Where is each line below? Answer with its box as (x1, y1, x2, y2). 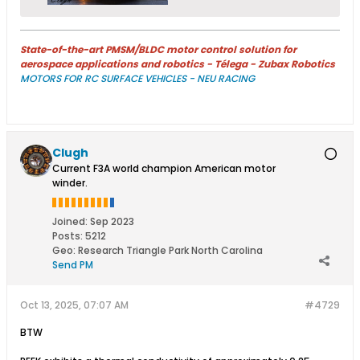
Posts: (52, 228, 83, 243)
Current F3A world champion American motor (52, 161, 276, 175)
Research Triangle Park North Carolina (78, 243, 263, 257)
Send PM (52, 257, 93, 272)
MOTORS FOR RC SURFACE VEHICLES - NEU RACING (20, 71, 255, 85)
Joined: (52, 214, 88, 228)
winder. (52, 175, 88, 190)
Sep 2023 (90, 214, 134, 228)
